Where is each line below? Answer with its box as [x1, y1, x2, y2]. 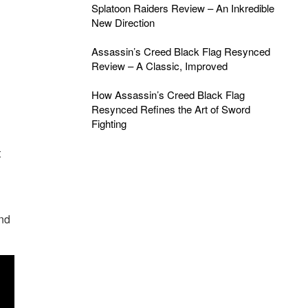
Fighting [91, 116, 126, 131]
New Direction [91, 15, 155, 30]
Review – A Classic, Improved [91, 58, 228, 73]
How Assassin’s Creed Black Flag [91, 87, 245, 102]
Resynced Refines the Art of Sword [91, 102, 250, 116]
